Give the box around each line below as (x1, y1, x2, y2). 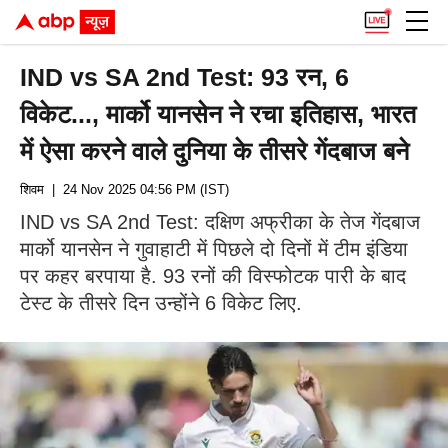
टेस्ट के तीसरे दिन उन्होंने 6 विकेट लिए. (20, 292, 302, 314)
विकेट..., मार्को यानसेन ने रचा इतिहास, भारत (20, 100, 417, 128)
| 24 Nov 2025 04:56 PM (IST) (44, 182, 229, 197)
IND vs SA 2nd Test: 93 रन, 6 (20, 63, 350, 91)
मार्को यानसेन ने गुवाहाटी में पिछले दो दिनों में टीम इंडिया (20, 238, 408, 260)
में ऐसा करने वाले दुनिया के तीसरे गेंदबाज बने (20, 137, 410, 165)
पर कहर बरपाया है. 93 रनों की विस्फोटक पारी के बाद (20, 265, 406, 287)
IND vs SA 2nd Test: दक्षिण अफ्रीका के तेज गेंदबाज (20, 211, 420, 233)
